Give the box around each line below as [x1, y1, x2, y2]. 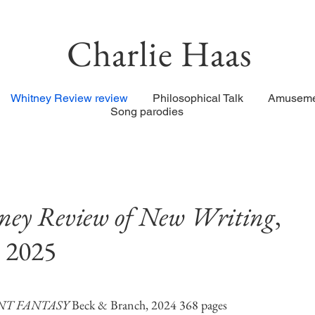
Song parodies [110, 105, 192, 118]
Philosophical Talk [152, 91, 243, 105]
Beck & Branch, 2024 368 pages [69, 297, 230, 313]
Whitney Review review [10, 91, 128, 105]
